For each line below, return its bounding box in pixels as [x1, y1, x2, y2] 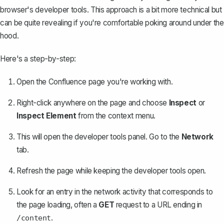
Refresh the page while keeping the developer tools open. [16, 165, 206, 175]
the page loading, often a [16, 199, 99, 209]
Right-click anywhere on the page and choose [16, 97, 169, 107]
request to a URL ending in [114, 199, 202, 209]
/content [16, 213, 51, 222]
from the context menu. [76, 110, 155, 120]
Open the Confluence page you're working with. [16, 76, 173, 86]
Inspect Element [16, 110, 76, 120]
